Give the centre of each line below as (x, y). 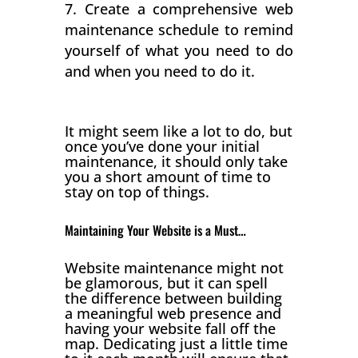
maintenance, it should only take (176, 161)
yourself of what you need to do (179, 50)
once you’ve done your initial (162, 146)
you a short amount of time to (167, 176)
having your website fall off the (170, 328)
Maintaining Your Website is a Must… (155, 230)
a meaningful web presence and (173, 313)
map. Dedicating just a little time (176, 343)
